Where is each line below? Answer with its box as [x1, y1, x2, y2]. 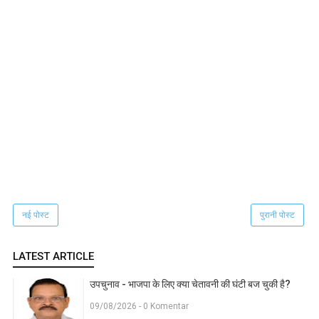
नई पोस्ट [22, 210, 49, 221]
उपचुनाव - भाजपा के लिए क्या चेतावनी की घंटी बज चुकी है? [90, 278, 291, 291]
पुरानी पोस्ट [260, 210, 295, 221]
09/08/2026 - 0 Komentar [90, 301, 189, 312]
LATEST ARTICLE [13, 250, 94, 263]
